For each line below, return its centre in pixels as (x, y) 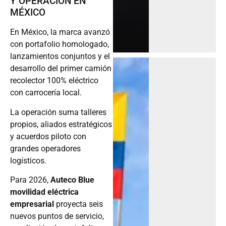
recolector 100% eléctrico (54, 81)
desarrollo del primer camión (61, 69)
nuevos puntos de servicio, (57, 216)
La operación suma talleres (58, 112)
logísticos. (28, 160)
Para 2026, (30, 180)
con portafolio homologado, (60, 44)
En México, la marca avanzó (60, 32)
